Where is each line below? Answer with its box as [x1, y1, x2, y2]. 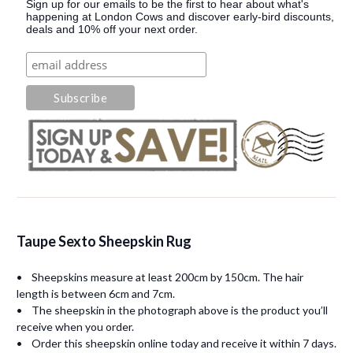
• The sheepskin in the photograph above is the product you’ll [17, 303, 328, 317]
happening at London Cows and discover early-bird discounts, [26, 10, 335, 23]
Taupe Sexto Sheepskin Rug [17, 232, 191, 250]
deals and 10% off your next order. [26, 23, 199, 35]
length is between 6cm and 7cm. [17, 287, 175, 300]
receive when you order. [17, 320, 134, 333]
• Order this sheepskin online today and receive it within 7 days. [17, 336, 336, 350]
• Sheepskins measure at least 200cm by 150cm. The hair [17, 270, 303, 284]
